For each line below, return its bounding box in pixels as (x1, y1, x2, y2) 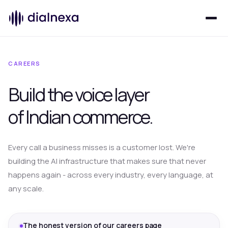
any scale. (8, 183, 44, 194)
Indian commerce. (25, 104, 153, 129)
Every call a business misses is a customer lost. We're (8, 142, 195, 153)
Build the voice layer (8, 82, 149, 107)
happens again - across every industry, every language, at (8, 169, 213, 180)
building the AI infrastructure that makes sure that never (8, 156, 206, 166)
